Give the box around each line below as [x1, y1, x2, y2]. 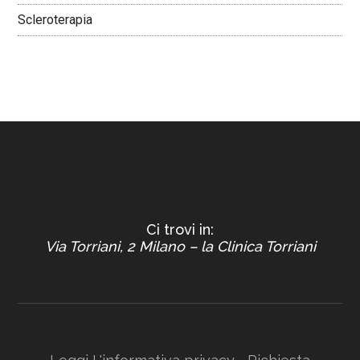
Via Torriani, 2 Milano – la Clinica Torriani [44, 238, 316, 255]
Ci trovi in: [146, 221, 214, 238]
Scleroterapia [18, 12, 93, 27]
